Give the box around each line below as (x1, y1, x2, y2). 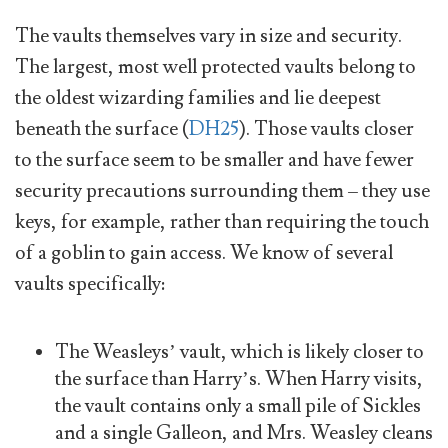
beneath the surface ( (15, 115, 189, 142)
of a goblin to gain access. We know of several (15, 239, 393, 266)
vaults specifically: (15, 270, 165, 297)
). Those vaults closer (239, 115, 414, 142)
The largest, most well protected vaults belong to (15, 53, 416, 80)
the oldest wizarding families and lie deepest (15, 84, 381, 111)
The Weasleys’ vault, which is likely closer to (55, 339, 424, 366)
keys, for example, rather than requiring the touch (15, 208, 429, 235)
